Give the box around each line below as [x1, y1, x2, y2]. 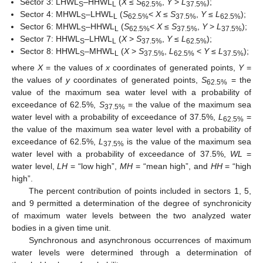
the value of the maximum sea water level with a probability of [12, 124, 251, 134]
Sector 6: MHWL [20, 22, 82, 31]
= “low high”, [68, 161, 120, 171]
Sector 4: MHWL [20, 9, 82, 19]
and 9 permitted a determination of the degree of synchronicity [12, 198, 251, 208]
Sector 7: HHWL [20, 34, 80, 43]
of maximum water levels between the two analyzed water [12, 211, 251, 221]
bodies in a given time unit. [12, 223, 111, 233]
